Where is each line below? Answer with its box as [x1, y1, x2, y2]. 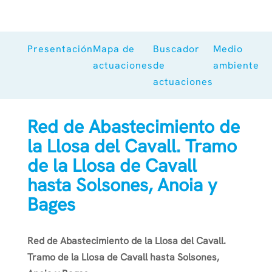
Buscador [152, 42, 200, 55]
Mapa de [92, 42, 135, 55]
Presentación [27, 42, 93, 55]
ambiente [212, 59, 259, 72]
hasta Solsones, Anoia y [27, 173, 217, 197]
